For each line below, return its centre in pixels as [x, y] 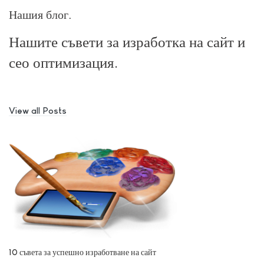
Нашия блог [39, 15]
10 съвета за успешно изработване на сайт [82, 252]
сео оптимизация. [63, 63]
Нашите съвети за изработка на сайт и [127, 42]
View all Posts [38, 110]
